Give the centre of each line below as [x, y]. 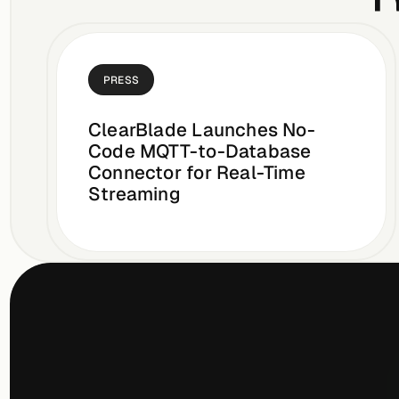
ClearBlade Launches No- [202, 130]
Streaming [134, 194]
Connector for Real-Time [197, 173]
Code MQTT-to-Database [200, 151]
